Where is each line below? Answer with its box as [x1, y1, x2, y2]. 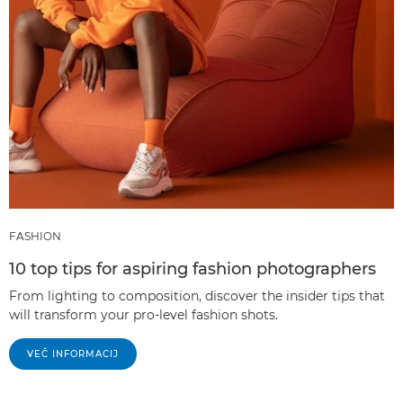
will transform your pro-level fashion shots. [9, 307, 278, 324]
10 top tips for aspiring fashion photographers [9, 259, 376, 280]
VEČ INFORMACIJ [27, 348, 119, 361]
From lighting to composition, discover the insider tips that [9, 288, 385, 305]
